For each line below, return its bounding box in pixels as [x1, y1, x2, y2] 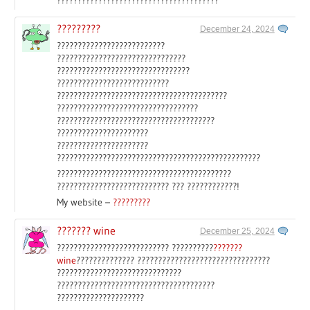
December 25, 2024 [199, 226, 275, 236]
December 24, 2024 [199, 24, 275, 34]
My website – [57, 195, 113, 208]
